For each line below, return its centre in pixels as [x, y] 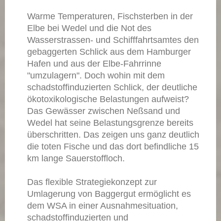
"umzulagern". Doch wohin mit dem [96, 75]
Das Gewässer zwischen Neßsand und [104, 111]
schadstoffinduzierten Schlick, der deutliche [112, 87]
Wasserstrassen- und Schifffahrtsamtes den [113, 40]
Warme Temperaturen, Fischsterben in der [110, 16]
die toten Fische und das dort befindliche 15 [113, 146]
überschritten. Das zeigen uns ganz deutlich [113, 134]
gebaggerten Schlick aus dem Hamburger [109, 52]
